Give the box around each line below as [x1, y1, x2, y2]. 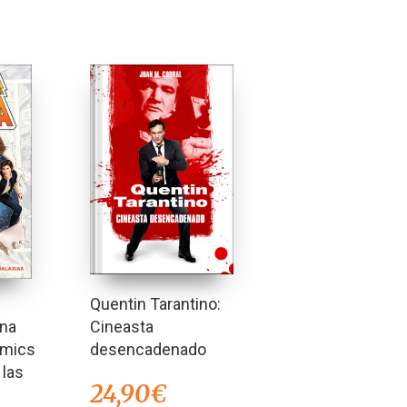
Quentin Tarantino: [89, 293, 221, 313]
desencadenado [89, 339, 206, 359]
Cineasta [89, 316, 154, 336]
